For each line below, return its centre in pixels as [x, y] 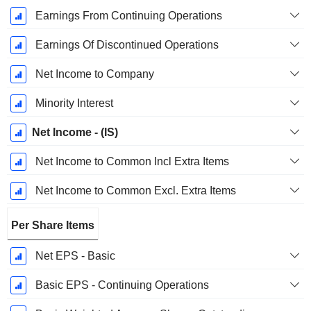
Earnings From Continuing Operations [128, 16]
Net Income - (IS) [75, 133]
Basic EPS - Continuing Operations [122, 285]
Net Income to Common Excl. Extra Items [135, 191]
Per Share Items [53, 226]
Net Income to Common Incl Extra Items [132, 162]
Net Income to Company [94, 74]
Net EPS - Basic [75, 256]
